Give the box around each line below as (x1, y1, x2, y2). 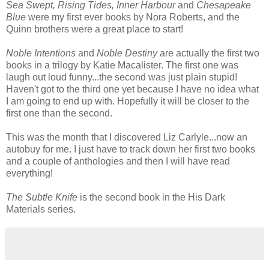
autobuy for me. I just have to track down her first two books (6, 144, 255, 154)
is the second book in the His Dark (77, 192, 225, 202)
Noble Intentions (6, 47, 78, 58)
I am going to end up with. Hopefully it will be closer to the (6, 95, 249, 106)
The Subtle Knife (6, 192, 77, 202)
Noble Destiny (97, 47, 160, 58)
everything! (6, 168, 53, 178)
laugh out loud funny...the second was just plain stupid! (6, 71, 237, 82)
